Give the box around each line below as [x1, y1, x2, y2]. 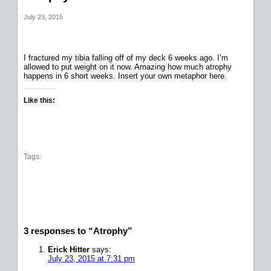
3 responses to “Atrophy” [24, 225, 132, 236]
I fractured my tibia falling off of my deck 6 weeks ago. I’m [24, 53, 228, 62]
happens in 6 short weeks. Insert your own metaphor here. [24, 71, 227, 80]
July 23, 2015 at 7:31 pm [48, 253, 135, 263]
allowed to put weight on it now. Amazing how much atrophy [24, 62, 232, 71]
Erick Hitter [48, 244, 90, 254]
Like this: [24, 96, 55, 105]
